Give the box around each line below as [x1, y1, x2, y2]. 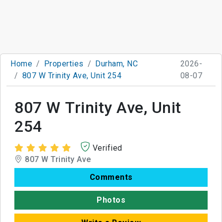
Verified [92, 143, 122, 153]
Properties [44, 58, 84, 68]
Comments [89, 172, 133, 182]
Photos [97, 195, 125, 205]
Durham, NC [95, 58, 138, 68]
